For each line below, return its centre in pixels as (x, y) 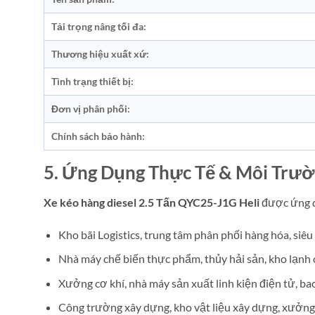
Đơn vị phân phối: (91, 108)
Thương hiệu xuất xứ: (100, 53)
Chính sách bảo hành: (98, 136)
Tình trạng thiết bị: (92, 81)
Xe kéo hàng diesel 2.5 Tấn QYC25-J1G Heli (152, 202)
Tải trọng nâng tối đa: (99, 26)
